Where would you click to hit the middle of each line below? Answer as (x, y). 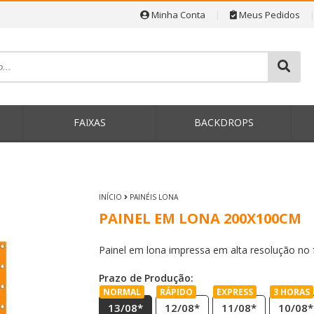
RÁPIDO (176, 292)
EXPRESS (234, 292)
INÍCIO (110, 197)
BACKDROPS (224, 122)
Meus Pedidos (268, 15)
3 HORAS (291, 292)
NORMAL (122, 292)
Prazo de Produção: (146, 278)
